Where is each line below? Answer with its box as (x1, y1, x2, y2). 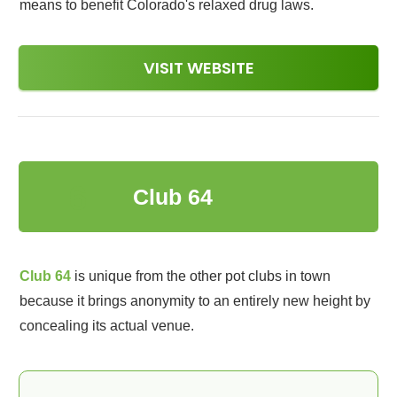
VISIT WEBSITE (143, 57, 254, 79)
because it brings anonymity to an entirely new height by (19, 293, 370, 308)
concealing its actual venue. (19, 318, 194, 333)
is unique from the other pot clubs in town (71, 269, 331, 284)
